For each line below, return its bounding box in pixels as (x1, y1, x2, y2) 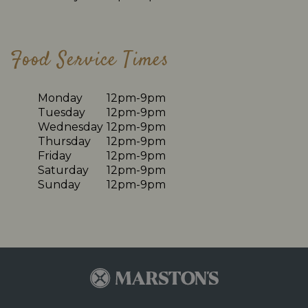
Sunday (38, 177, 80, 191)
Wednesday (38, 120, 103, 133)
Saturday (38, 163, 89, 177)
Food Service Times (10, 46, 170, 74)
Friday (38, 148, 71, 162)
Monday (38, 91, 82, 104)
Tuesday (38, 105, 85, 119)
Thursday (38, 134, 91, 148)
